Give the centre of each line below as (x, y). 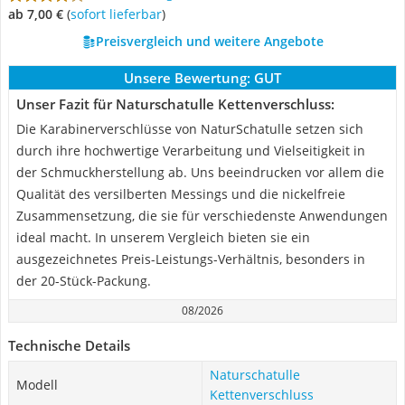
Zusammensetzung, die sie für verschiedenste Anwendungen (202, 216)
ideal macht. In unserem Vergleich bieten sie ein (163, 237)
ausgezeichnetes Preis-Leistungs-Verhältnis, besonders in (191, 259)
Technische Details (69, 345)
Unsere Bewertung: (187, 78)
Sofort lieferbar (119, 14)
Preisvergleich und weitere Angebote (209, 41)
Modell (37, 385)
